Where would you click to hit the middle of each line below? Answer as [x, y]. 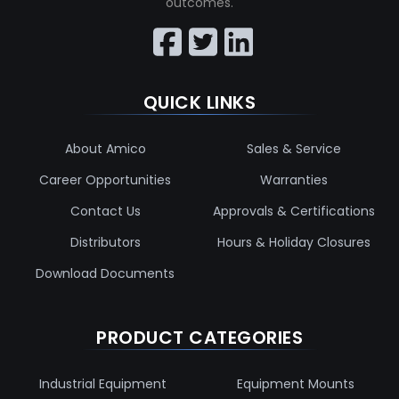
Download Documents [105, 273]
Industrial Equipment [103, 383]
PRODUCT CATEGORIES [199, 337]
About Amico [105, 148]
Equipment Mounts [296, 383]
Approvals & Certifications [294, 211]
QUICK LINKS [199, 102]
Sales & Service [294, 148]
